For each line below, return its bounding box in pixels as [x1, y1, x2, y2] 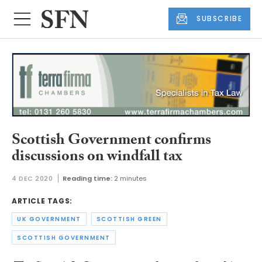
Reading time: [62, 174, 112, 184]
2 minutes [113, 174, 147, 184]
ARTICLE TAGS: [12, 196, 73, 206]
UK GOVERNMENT [17, 215, 81, 224]
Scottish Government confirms [12, 128, 211, 154]
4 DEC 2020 [12, 174, 53, 184]
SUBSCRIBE [196, 13, 243, 24]
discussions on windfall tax [12, 144, 182, 171]
